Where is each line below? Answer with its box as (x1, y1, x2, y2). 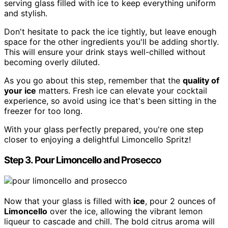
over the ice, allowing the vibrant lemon (47, 206, 203, 216)
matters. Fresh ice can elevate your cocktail (36, 85, 207, 96)
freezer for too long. (4, 106, 82, 117)
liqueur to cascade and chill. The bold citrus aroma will (4, 216, 215, 226)
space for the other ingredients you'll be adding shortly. (4, 37, 219, 47)
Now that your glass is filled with (4, 195, 133, 206)
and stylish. (4, 8, 47, 19)
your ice (4, 85, 36, 96)
